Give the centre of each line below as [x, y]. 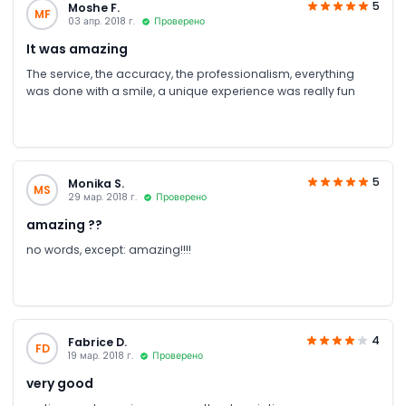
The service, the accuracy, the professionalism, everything [190, 73]
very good [60, 383]
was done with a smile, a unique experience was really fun [191, 91]
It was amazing [77, 48]
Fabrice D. [97, 342]
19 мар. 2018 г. [100, 356]
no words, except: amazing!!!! [109, 249]
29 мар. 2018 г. [102, 197]
